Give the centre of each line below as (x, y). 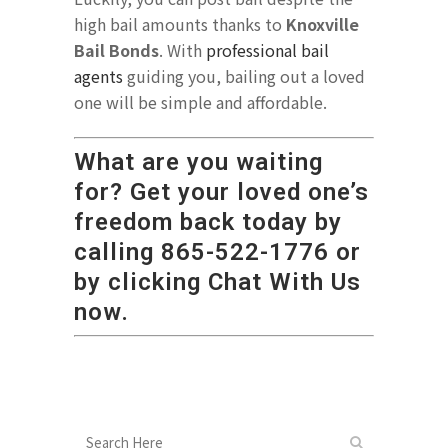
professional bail (267, 50)
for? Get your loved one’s (221, 192)
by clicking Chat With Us (217, 282)
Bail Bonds (116, 50)
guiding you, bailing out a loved (244, 76)
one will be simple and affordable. (200, 102)
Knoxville (322, 24)
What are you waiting (198, 162)
